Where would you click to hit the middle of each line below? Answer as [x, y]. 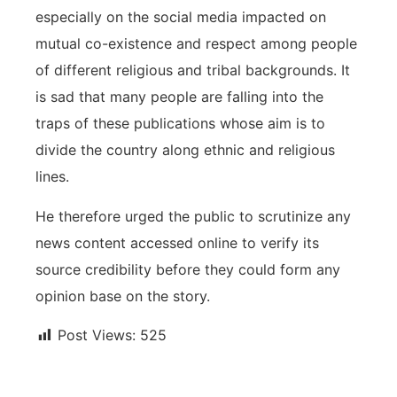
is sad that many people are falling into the [179, 97]
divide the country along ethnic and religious [185, 150]
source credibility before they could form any [188, 269]
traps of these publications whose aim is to [180, 124]
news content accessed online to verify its [177, 242]
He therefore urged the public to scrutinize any [193, 216]
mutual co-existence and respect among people [196, 44]
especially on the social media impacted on [181, 17]
